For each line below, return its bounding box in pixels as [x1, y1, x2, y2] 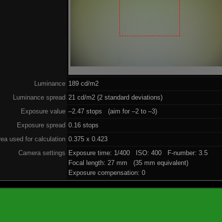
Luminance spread [13, 93, 65, 101]
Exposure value [21, 107, 65, 115]
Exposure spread [17, 121, 65, 129]
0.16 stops [68, 121, 99, 129]
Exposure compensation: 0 [68, 168, 146, 176]
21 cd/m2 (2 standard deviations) [68, 93, 163, 101]
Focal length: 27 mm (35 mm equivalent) [68, 159, 189, 166]
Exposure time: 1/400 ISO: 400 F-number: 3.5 [68, 149, 208, 157]
